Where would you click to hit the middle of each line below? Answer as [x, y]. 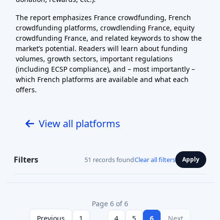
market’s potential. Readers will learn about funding [102, 48]
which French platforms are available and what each [102, 79]
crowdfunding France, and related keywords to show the [109, 38]
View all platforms [80, 124]
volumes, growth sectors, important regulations [94, 59]
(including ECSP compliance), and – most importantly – [105, 69]
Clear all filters [155, 159]
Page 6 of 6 [110, 204]
